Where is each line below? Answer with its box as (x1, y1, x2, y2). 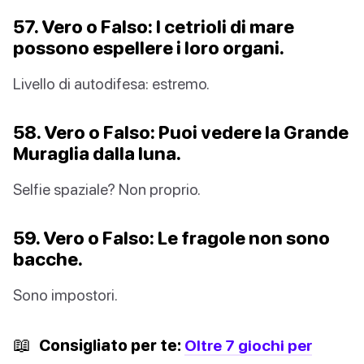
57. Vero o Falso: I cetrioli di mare (13, 15, 294, 37)
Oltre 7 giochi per (184, 335, 312, 354)
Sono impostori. (13, 284, 118, 304)
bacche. (13, 247, 83, 270)
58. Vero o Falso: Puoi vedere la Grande (13, 120, 349, 143)
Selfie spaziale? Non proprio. (13, 179, 201, 198)
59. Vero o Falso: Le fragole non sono (13, 226, 330, 249)
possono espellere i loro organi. (13, 36, 284, 58)
